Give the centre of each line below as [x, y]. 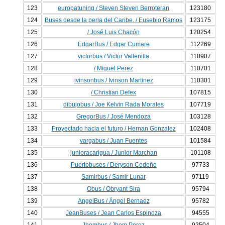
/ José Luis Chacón [114, 32]
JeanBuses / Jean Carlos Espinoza [114, 213]
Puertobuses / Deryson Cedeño [114, 165]
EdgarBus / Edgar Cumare [114, 44]
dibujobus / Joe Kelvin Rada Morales [114, 105]
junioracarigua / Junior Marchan [114, 153]
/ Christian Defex [114, 93]
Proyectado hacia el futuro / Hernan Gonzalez [114, 129]
